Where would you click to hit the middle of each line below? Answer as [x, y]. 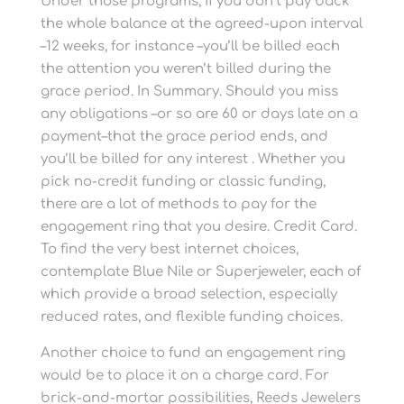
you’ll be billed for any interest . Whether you [193, 159]
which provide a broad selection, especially [188, 294]
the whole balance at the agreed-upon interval [201, 24]
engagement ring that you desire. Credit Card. [198, 227]
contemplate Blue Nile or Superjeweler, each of [200, 272]
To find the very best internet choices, [169, 249]
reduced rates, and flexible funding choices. [191, 317]
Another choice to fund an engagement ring [193, 353]
